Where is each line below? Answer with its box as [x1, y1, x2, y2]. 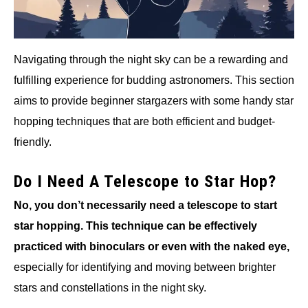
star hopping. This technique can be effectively [14, 219, 257, 232]
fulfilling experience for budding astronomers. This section [14, 74, 294, 86]
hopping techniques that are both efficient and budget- [14, 115, 275, 127]
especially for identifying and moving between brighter [14, 261, 276, 273]
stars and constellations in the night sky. [14, 281, 206, 294]
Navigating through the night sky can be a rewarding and [14, 53, 288, 65]
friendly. [14, 135, 52, 148]
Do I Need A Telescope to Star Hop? [14, 171, 276, 191]
